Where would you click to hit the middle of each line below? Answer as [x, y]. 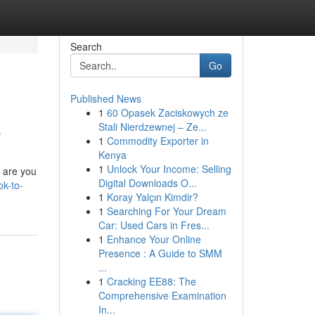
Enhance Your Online [154, 239]
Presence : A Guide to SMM [160, 253]
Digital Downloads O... [147, 183]
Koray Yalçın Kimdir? [152, 197]
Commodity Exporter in [157, 141]
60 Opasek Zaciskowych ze [167, 112]
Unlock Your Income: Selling [169, 169]
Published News [105, 98]
